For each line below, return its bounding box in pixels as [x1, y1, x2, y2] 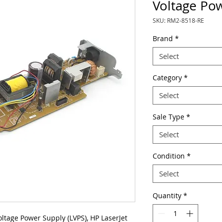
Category [152, 73, 182, 82]
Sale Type [152, 112, 184, 121]
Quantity [152, 191, 181, 200]
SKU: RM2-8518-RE [152, 16, 204, 24]
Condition [152, 151, 185, 161]
